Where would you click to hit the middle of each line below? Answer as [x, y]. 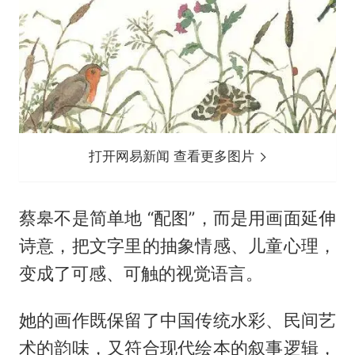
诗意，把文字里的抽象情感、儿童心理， [177, 246]
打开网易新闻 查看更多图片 [174, 157]
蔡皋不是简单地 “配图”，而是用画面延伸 [177, 218]
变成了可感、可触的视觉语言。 [141, 274]
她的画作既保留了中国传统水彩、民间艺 [177, 321]
